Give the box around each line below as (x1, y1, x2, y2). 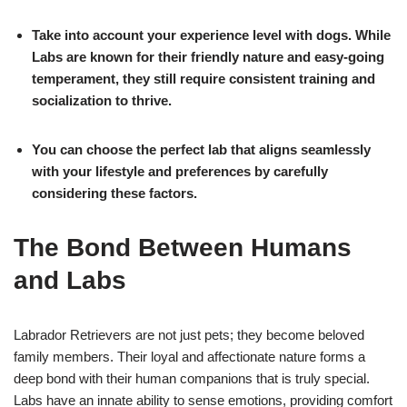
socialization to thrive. (32, 92, 172, 108)
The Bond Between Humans (14, 233, 352, 262)
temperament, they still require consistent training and (32, 70, 375, 86)
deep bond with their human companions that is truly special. (14, 370, 370, 386)
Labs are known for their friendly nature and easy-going (32, 48, 384, 65)
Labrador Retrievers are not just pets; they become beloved (14, 326, 364, 342)
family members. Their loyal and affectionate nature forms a (14, 348, 365, 364)
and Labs (14, 265, 126, 294)
